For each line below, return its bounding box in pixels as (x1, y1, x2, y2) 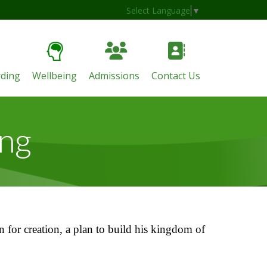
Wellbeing (32, 69, 77, 82)
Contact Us (151, 69, 200, 82)
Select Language (126, 4, 190, 16)
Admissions (89, 69, 139, 82)
